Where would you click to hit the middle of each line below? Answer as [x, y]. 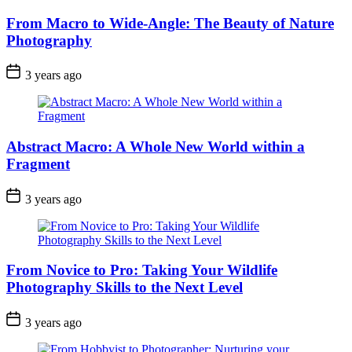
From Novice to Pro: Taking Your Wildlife [142, 270]
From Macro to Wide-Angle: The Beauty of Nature [170, 23]
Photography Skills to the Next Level [125, 288]
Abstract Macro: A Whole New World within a [156, 146]
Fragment [38, 163]
